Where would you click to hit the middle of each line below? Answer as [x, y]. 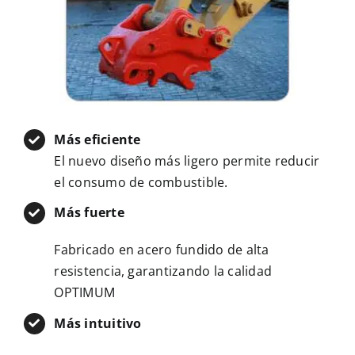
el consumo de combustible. [141, 183]
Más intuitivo [98, 323]
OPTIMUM [85, 293]
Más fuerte [89, 213]
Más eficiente [97, 140]
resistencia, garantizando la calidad [163, 271]
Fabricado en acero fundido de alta [162, 250]
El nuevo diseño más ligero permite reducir [187, 161]
